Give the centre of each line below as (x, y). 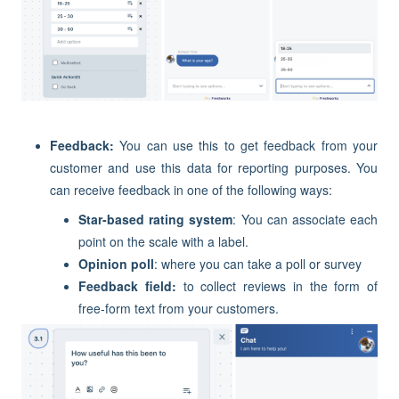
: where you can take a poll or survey (258, 264)
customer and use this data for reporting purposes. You (214, 168)
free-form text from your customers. (179, 309)
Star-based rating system (156, 220)
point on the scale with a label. (163, 242)
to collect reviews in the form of (277, 286)
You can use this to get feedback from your (249, 146)
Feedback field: (127, 286)
